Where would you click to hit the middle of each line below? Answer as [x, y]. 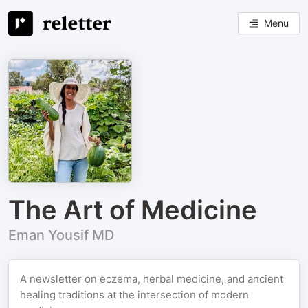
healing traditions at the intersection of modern [134, 295]
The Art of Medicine [133, 210]
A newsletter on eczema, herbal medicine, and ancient [152, 279]
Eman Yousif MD [61, 235]
